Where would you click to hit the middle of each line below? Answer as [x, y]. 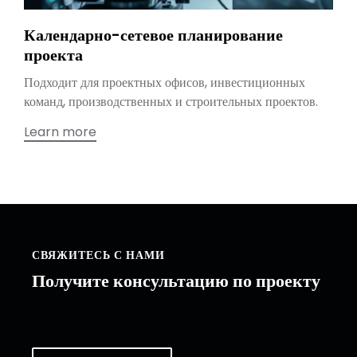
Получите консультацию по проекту [176, 281]
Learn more [60, 132]
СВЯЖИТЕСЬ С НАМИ [98, 255]
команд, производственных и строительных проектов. [171, 102]
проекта [53, 55]
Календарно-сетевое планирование [153, 35]
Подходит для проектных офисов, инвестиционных [165, 82]
